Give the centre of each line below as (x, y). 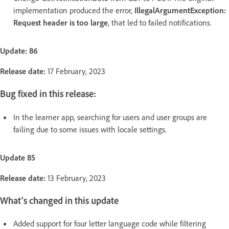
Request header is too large (61, 23)
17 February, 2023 (75, 71)
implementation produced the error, (74, 10)
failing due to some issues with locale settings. (90, 129)
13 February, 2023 (77, 178)
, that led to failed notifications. (160, 23)
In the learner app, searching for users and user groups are (110, 117)
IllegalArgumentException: (180, 10)
